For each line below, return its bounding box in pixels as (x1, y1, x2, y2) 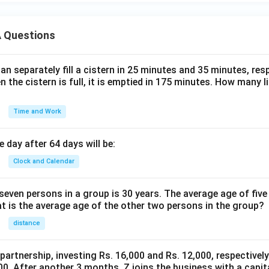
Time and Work (13, 107, 61, 115)
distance (13, 219, 40, 227)
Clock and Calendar (13, 157, 74, 165)
